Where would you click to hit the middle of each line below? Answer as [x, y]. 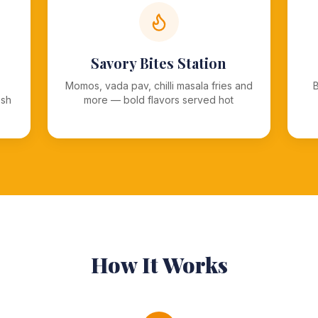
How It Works [159, 265]
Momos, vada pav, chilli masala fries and [159, 86]
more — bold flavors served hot [159, 100]
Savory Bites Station [159, 63]
